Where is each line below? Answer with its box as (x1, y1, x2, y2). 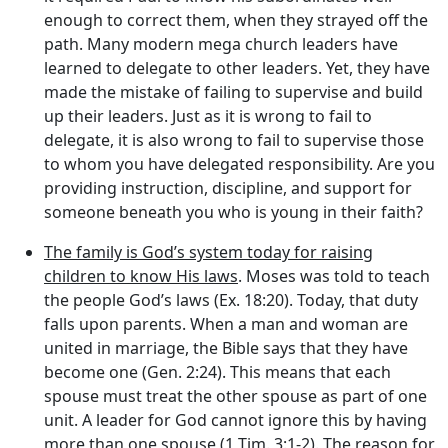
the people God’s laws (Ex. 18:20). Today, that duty (44, 288, 418, 311)
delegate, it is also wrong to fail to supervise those (44, 128, 424, 151)
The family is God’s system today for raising (44, 240, 373, 263)
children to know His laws (44, 264, 238, 287)
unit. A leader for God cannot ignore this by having (44, 408, 427, 431)
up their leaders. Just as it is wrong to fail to (44, 104, 372, 127)
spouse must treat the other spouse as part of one (44, 384, 427, 407)
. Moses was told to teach (238, 264, 430, 287)
